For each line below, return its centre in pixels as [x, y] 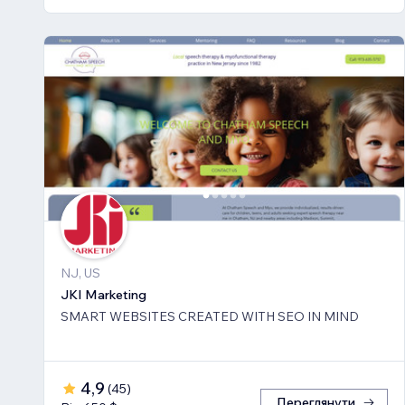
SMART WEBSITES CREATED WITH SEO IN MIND [210, 317]
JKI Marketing [104, 295]
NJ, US [80, 273]
